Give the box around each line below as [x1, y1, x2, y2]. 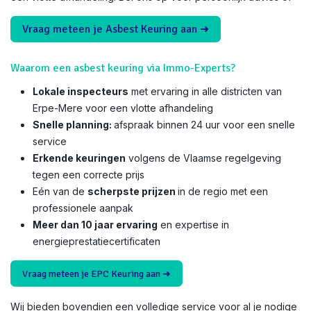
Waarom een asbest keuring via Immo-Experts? [10, 61, 235, 75]
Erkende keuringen [33, 152, 126, 164]
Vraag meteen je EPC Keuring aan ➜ [22, 268, 171, 280]
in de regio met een [178, 185, 268, 197]
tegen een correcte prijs [33, 169, 144, 180]
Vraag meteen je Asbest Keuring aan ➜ [22, 22, 209, 36]
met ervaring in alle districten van [128, 85, 282, 97]
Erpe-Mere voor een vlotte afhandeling [33, 102, 213, 114]
